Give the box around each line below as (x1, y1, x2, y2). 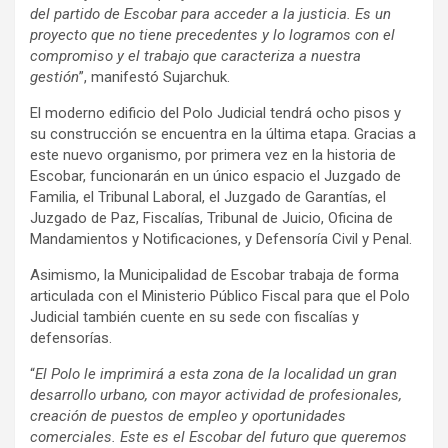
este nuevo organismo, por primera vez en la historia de (30, 146, 396, 165)
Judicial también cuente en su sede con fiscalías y (30, 308, 359, 327)
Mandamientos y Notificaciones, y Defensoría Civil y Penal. (30, 230, 412, 249)
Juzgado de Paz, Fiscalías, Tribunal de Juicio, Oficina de (30, 209, 393, 228)
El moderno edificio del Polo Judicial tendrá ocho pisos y (30, 104, 401, 123)
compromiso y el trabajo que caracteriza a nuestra (30, 47, 361, 66)
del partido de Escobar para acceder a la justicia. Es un (30, 5, 391, 24)
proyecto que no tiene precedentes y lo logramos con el (30, 26, 395, 45)
